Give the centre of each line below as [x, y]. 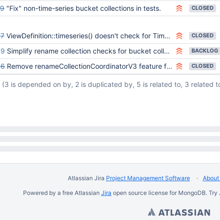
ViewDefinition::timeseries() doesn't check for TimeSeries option [85, 36]
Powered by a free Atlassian [62, 193]
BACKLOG [205, 51]
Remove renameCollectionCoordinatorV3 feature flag [87, 66]
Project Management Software [148, 178]
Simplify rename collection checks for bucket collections [85, 51]
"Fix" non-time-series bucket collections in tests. [84, 8]
